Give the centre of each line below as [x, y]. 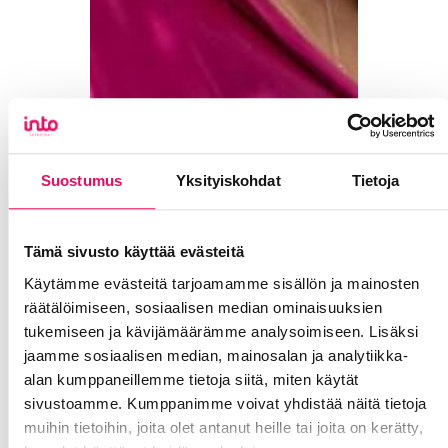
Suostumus [81, 181]
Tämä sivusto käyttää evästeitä [133, 252]
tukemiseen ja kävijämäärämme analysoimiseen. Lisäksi [220, 331]
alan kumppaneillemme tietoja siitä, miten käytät [190, 379]
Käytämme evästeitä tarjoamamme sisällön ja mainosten [221, 283]
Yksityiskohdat [228, 181]
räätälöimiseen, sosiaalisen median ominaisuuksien [202, 307]
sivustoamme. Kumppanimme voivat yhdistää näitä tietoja [224, 403]
